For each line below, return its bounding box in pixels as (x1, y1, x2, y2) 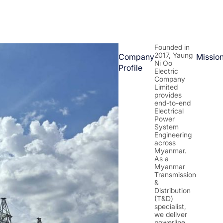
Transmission (154, 170, 196, 179)
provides (154, 91, 182, 99)
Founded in (154, 43, 190, 51)
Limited (154, 83, 178, 91)
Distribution (154, 186, 191, 195)
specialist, (154, 202, 186, 211)
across (154, 138, 176, 147)
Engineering (154, 130, 192, 139)
